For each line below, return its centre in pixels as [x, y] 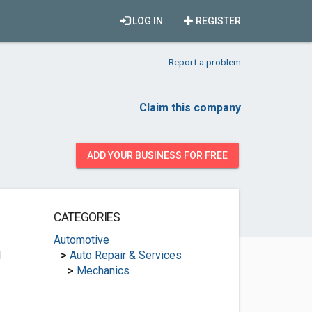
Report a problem [205, 62]
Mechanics [103, 271]
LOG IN [147, 21]
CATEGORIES [87, 217]
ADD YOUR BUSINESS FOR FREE [157, 155]
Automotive [81, 240]
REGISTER [217, 21]
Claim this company [190, 108]
